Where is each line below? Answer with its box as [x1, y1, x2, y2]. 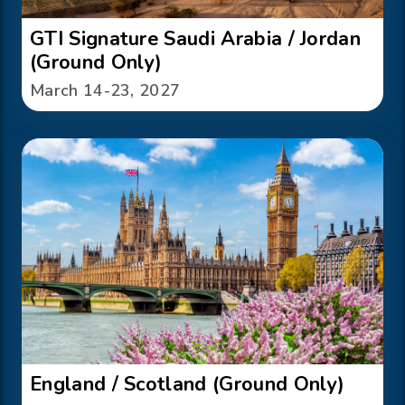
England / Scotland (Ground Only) [30, 371, 345, 399]
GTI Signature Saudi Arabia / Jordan [30, 25, 362, 53]
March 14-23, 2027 [30, 80, 181, 102]
